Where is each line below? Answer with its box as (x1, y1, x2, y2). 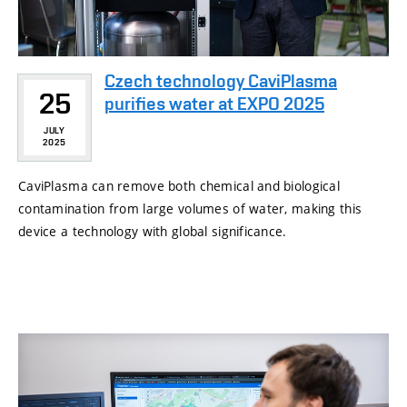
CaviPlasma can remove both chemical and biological (18, 177, 340, 195)
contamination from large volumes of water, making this (18, 200, 362, 218)
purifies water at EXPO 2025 (104, 93, 324, 115)
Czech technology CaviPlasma (104, 70, 337, 93)
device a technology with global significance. (18, 223, 287, 241)
